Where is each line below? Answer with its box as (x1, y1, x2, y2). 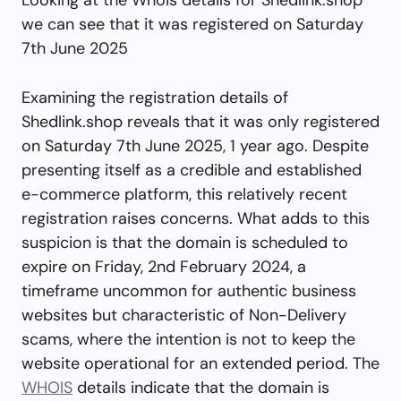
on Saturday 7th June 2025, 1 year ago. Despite (21, 134, 369, 157)
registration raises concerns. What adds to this (21, 207, 370, 229)
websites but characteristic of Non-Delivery (21, 303, 346, 326)
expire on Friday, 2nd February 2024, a (21, 255, 306, 277)
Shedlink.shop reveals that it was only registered (21, 110, 380, 132)
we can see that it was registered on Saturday (21, 13, 363, 35)
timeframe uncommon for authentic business (21, 279, 356, 302)
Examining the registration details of (21, 86, 288, 108)
